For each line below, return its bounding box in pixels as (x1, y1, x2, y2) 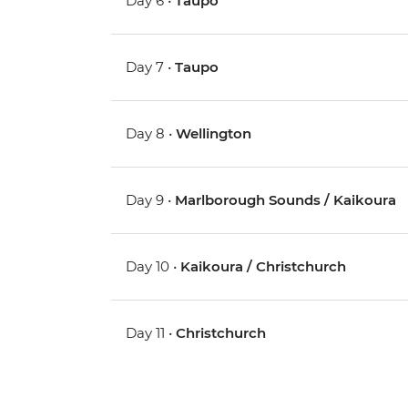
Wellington (176, 125, 252, 143)
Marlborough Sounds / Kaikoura (175, 191, 397, 209)
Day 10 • (126, 258, 181, 276)
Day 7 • (126, 58, 176, 76)
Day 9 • (126, 191, 176, 209)
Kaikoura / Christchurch (180, 258, 347, 276)
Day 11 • (126, 324, 177, 342)
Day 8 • (126, 125, 177, 143)
